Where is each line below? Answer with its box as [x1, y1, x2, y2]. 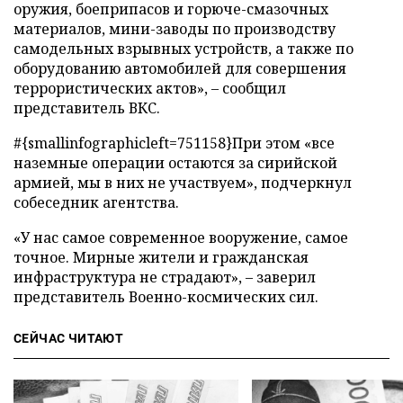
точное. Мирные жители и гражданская [13, 247, 309, 267]
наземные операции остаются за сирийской [13, 153, 337, 173]
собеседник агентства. [13, 193, 179, 212]
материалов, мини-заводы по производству [13, 19, 336, 39]
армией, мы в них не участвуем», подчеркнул [13, 173, 352, 193]
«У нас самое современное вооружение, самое [13, 228, 348, 247]
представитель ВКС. [13, 98, 160, 118]
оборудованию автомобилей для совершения [13, 58, 346, 78]
